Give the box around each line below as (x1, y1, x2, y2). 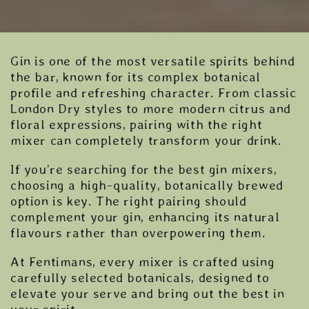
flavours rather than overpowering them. (10, 224, 266, 241)
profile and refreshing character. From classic (10, 84, 297, 101)
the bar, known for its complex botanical (10, 68, 261, 85)
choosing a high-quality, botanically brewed (10, 177, 283, 193)
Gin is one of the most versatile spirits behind (10, 52, 295, 69)
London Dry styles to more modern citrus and (10, 100, 291, 117)
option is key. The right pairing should (10, 192, 247, 209)
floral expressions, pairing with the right (10, 116, 263, 132)
